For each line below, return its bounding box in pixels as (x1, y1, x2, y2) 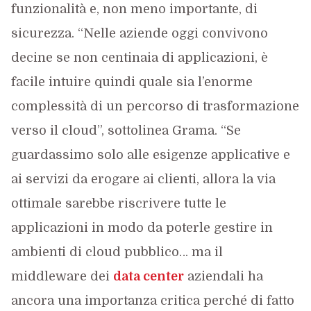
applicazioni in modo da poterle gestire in (10, 220, 273, 235)
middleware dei (10, 269, 113, 283)
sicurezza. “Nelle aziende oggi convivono (10, 26, 268, 40)
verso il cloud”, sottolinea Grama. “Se (10, 123, 241, 137)
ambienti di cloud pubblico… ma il (10, 244, 223, 259)
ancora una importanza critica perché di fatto (10, 293, 294, 308)
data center (112, 269, 184, 283)
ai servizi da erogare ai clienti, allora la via (10, 171, 276, 186)
